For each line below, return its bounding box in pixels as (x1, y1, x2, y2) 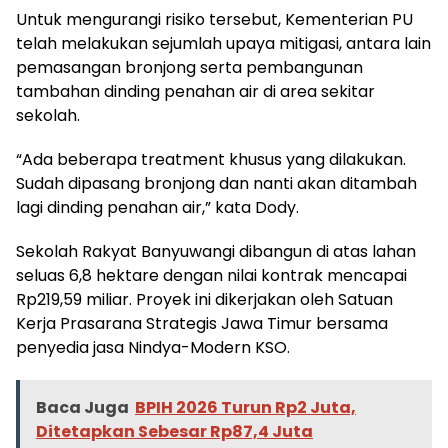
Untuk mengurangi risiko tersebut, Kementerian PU (16, 7, 413, 31)
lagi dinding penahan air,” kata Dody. (16, 195, 299, 219)
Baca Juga (36, 395, 129, 419)
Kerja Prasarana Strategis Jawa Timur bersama (16, 311, 388, 335)
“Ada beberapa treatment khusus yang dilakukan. (16, 147, 406, 171)
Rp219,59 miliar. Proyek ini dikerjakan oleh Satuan (16, 287, 393, 311)
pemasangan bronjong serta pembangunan (16, 55, 363, 79)
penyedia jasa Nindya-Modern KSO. (16, 335, 290, 359)
